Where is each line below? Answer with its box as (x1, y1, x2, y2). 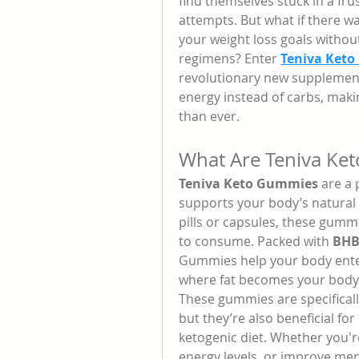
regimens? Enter (179, 50, 280, 67)
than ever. (179, 107, 240, 125)
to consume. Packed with (179, 232, 333, 250)
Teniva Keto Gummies (179, 175, 318, 192)
